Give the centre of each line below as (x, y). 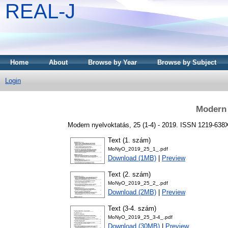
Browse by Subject (187, 62)
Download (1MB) (132, 158)
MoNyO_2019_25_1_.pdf (138, 149)
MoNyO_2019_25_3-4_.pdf (140, 217)
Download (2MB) (132, 192)
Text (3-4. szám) (132, 209)
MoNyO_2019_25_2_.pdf (138, 183)
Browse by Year (112, 62)
